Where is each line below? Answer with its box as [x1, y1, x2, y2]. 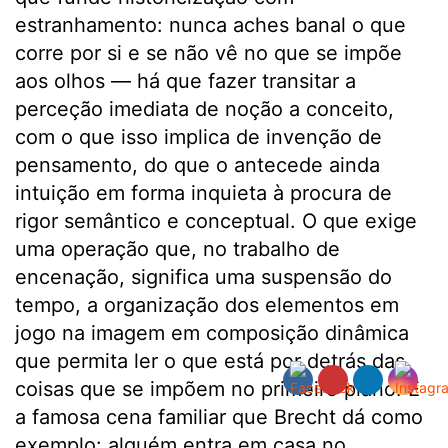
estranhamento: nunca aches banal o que [15, 13, 406, 38]
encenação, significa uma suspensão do [15, 265, 392, 290]
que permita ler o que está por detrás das [15, 349, 405, 374]
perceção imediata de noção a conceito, [15, 97, 394, 122]
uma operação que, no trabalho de [15, 237, 340, 262]
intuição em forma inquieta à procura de [15, 181, 392, 206]
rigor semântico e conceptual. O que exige [15, 209, 417, 234]
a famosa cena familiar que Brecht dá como [15, 405, 423, 430]
